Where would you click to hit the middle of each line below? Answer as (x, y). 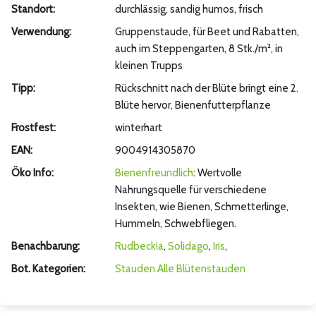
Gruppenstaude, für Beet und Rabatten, (207, 32)
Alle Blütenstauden (201, 269)
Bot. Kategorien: (48, 269)
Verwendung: (41, 32)
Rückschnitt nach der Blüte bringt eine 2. (206, 89)
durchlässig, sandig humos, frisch (189, 10)
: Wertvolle (217, 173)
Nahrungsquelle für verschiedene (190, 190)
